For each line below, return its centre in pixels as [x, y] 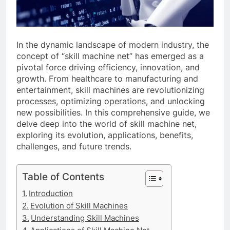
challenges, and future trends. [74, 147]
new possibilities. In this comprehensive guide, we [113, 113]
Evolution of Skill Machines [79, 206]
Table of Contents [63, 177]
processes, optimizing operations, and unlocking [111, 101]
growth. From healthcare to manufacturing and [107, 79]
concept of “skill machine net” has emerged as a [110, 56]
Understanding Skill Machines [85, 218]
